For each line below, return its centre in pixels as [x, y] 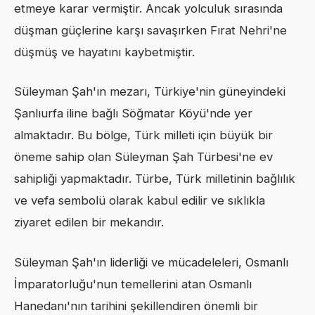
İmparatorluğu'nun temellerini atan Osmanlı [133, 284]
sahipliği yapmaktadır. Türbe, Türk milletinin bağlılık [155, 179]
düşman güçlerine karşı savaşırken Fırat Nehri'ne [150, 31]
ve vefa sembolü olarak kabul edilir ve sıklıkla [140, 201]
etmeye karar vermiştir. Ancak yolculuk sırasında [148, 9]
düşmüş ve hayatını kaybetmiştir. [104, 52]
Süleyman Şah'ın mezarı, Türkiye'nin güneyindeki [150, 92]
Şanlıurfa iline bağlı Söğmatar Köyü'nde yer [133, 114]
